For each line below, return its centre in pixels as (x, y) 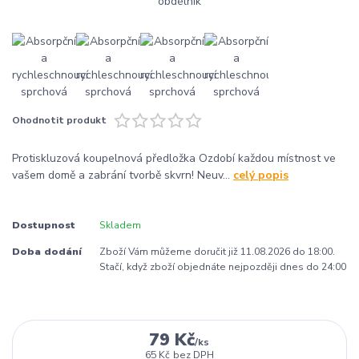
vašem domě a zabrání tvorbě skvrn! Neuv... (123, 175)
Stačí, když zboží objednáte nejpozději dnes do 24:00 (222, 266)
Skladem (120, 226)
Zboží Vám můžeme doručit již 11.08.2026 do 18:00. (217, 251)
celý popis (261, 175)
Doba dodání (47, 251)
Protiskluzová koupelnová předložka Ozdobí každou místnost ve (174, 158)
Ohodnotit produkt (59, 121)
